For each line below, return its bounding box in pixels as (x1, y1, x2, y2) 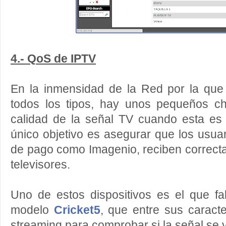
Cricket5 (53, 204, 100, 217)
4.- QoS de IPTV (11, 52, 96, 66)
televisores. (11, 158, 70, 172)
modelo (11, 204, 54, 217)
